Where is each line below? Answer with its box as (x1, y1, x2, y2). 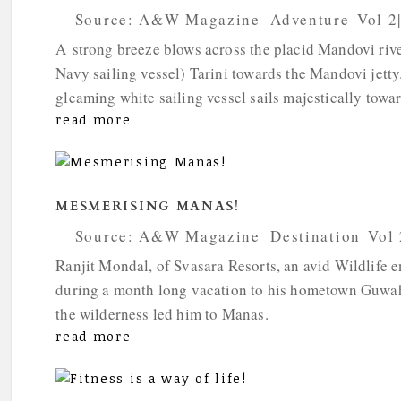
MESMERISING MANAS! (55, 198, 240, 216)
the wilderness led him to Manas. (55, 303, 269, 325)
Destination (270, 226, 361, 247)
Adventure (270, 9, 350, 30)
